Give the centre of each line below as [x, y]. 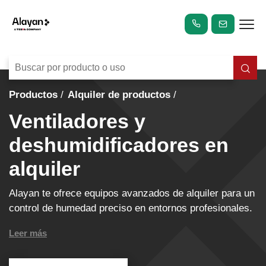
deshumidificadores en [119, 145]
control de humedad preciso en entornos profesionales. [131, 208]
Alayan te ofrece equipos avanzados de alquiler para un [132, 193]
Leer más [28, 233]
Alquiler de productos [119, 95]
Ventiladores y [77, 121]
